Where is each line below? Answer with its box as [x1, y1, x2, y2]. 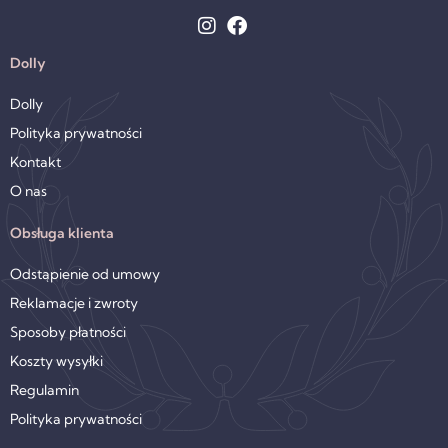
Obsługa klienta [10, 224, 114, 242]
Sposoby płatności [10, 323, 126, 341]
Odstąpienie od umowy [10, 265, 160, 283]
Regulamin [10, 381, 79, 399]
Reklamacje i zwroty [10, 294, 138, 312]
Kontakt [10, 153, 61, 171]
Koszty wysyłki [10, 352, 103, 370]
